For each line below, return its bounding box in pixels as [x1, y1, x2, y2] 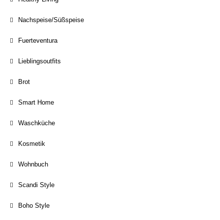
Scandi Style [18, 181, 55, 189]
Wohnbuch [18, 161, 48, 168]
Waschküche [18, 119, 55, 127]
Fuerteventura [18, 37, 57, 44]
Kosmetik [18, 140, 45, 147]
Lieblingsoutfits [18, 57, 61, 65]
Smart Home [18, 99, 54, 106]
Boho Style [18, 202, 50, 209]
